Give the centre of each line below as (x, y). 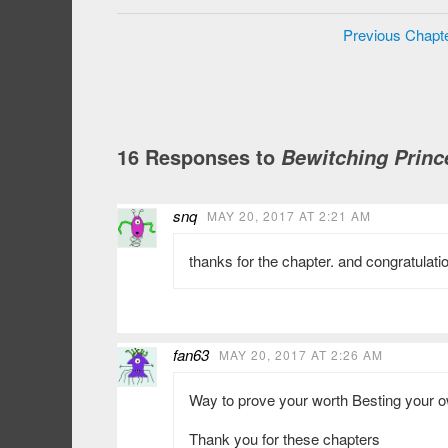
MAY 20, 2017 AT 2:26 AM (301, 355)
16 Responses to (199, 157)
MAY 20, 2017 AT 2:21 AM (289, 216)
